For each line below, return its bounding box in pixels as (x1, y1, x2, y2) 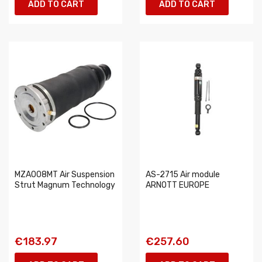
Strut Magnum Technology (15, 180, 115, 190)
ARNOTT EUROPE (146, 180, 209, 190)
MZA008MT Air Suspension (15, 170, 115, 180)
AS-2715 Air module (146, 170, 220, 180)
